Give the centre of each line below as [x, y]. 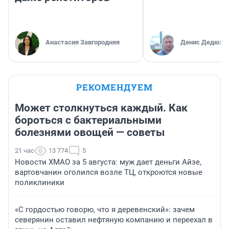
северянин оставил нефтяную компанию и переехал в [114, 220]
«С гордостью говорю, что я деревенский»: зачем [105, 209]
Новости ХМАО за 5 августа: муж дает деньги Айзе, [108, 162]
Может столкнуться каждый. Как [101, 108]
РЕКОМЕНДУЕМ [114, 87]
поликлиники [40, 182]
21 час [25, 150]
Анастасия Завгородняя [83, 42]
